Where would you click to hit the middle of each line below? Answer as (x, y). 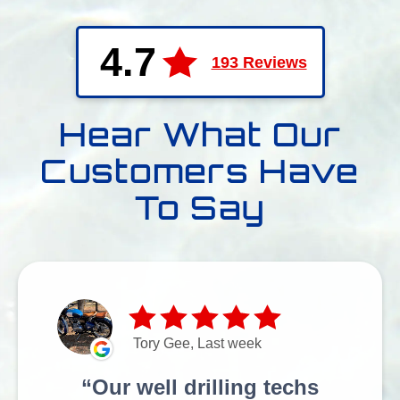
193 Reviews (259, 62)
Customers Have (200, 171)
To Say (200, 208)
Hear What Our (200, 135)
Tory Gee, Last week (197, 344)
